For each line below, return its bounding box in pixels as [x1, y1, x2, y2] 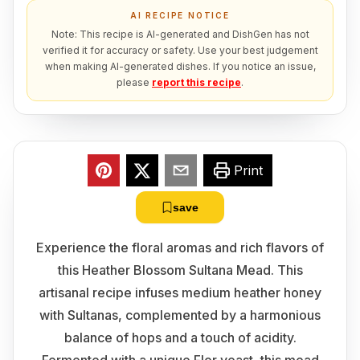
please [117, 76, 149, 88]
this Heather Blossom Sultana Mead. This [57, 262, 303, 278]
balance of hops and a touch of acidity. [63, 329, 297, 346]
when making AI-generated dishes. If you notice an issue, [44, 60, 316, 72]
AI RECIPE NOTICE [130, 10, 230, 20]
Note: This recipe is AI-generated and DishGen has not [51, 28, 309, 40]
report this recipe [152, 76, 241, 88]
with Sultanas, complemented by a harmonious [39, 307, 321, 323]
